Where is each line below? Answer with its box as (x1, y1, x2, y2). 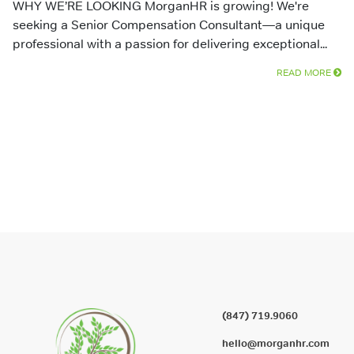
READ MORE (277, 66, 333, 79)
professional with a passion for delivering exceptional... (13, 36, 327, 51)
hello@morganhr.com (221, 337, 330, 350)
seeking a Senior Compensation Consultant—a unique (13, 17, 325, 32)
